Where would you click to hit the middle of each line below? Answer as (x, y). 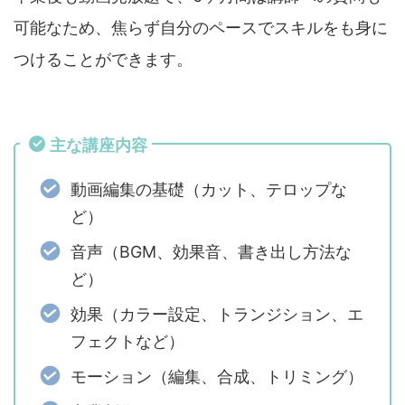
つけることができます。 (103, 60)
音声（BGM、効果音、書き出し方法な (211, 251)
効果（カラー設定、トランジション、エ (217, 314)
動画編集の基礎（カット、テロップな (208, 189)
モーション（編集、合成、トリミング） (217, 376)
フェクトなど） (127, 341)
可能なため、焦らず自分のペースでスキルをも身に (201, 28)
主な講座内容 (99, 146)
